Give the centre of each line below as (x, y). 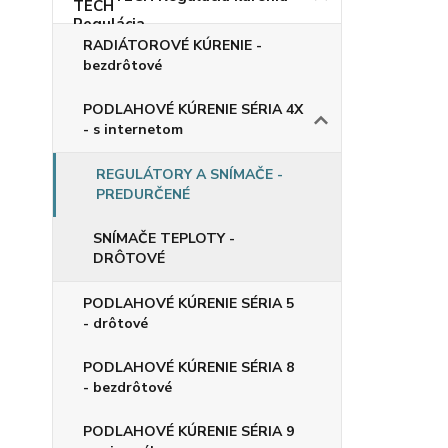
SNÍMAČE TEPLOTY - (164, 239)
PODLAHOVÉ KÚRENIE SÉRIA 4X (193, 110)
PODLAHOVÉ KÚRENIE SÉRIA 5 (188, 304)
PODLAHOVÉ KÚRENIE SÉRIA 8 (188, 368)
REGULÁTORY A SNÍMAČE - (189, 175)
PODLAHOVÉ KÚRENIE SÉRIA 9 (188, 432)
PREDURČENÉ (143, 195)
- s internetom (133, 130)
